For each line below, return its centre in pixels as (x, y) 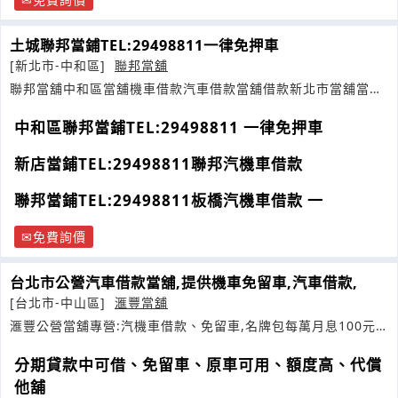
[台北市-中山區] (60, 302)
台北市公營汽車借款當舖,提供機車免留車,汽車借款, (184, 282)
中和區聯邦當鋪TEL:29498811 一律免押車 (169, 127)
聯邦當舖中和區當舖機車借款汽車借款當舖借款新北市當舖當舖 (196, 88)
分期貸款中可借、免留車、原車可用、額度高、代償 (198, 364)
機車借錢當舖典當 (63, 107)
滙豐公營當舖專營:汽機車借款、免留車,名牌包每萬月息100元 (193, 325)
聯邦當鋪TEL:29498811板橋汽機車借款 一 (169, 200)
